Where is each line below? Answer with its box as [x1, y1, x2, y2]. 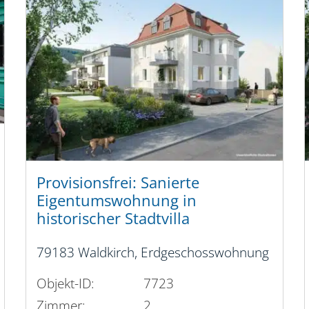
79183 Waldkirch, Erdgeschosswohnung [37, 242, 270, 261]
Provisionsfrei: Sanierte [37, 171, 200, 193]
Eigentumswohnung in [37, 189, 197, 211]
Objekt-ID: [37, 274, 95, 293]
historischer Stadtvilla [37, 207, 190, 229]
